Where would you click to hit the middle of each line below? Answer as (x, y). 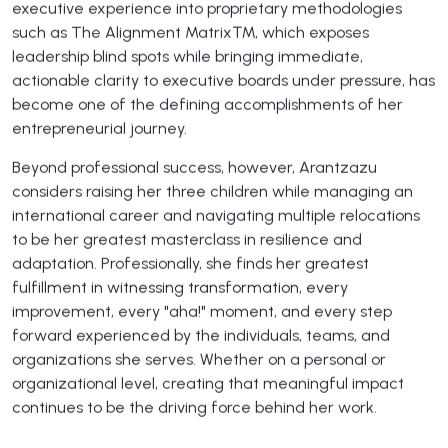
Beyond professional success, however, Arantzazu (194, 167)
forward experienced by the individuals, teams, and (201, 335)
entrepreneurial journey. (99, 128)
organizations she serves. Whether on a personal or (199, 359)
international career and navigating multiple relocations (216, 215)
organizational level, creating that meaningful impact (208, 383)
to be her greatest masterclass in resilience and (187, 239)
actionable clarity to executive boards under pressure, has (223, 80)
